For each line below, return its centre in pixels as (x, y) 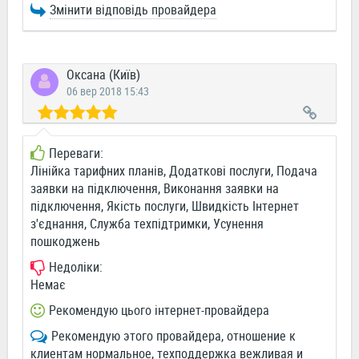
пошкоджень (65, 242)
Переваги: (76, 153)
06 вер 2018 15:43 (108, 91)
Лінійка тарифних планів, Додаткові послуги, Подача (174, 171)
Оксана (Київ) (103, 75)
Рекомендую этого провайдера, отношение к (173, 336)
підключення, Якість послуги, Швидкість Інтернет (165, 206)
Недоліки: (76, 267)
